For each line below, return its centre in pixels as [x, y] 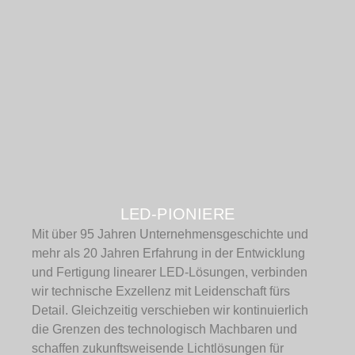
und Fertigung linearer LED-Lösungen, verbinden [170, 272]
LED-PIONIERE [177, 214]
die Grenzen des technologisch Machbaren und [164, 329]
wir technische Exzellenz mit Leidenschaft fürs [161, 291]
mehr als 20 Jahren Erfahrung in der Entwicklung [168, 253]
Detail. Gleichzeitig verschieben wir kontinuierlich [170, 310]
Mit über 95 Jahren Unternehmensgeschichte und [170, 234]
